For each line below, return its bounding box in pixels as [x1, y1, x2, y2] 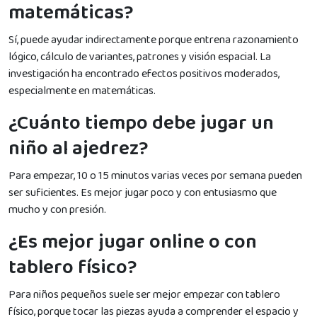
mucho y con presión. [8, 200, 106, 219]
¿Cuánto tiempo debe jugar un [8, 107, 274, 139]
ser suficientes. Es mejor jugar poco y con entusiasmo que [8, 183, 277, 202]
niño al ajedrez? [8, 132, 149, 165]
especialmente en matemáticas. [8, 81, 156, 100]
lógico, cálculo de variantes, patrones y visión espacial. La [8, 47, 271, 66]
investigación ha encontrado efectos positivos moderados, [8, 64, 279, 83]
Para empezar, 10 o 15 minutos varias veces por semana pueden [8, 166, 302, 185]
